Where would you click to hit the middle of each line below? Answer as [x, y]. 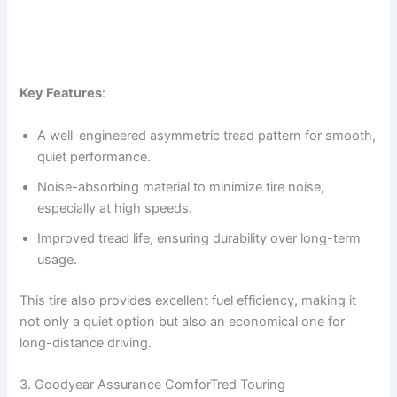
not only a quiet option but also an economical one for [183, 321]
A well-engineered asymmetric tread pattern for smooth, [207, 135]
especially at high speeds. [115, 208]
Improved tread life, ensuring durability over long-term [199, 238]
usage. [58, 259]
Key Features [61, 93]
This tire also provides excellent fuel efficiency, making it [188, 300]
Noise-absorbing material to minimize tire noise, [181, 187]
